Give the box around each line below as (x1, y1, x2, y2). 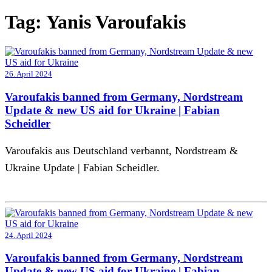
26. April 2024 (5, 69, 52, 79)
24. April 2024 (5, 230, 52, 240)
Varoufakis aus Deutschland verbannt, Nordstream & (5, 144, 238, 157)
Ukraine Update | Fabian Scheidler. (5, 161, 160, 174)
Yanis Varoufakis (46, 10, 186, 33)
